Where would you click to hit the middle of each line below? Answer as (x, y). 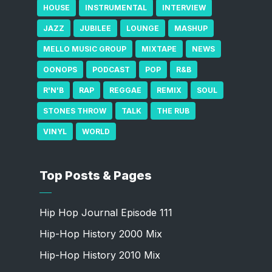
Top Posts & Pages (95, 175)
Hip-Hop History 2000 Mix (100, 234)
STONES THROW (74, 111)
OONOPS (60, 70)
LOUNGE (142, 28)
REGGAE (125, 90)
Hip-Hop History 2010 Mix (100, 255)
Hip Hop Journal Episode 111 (106, 212)
